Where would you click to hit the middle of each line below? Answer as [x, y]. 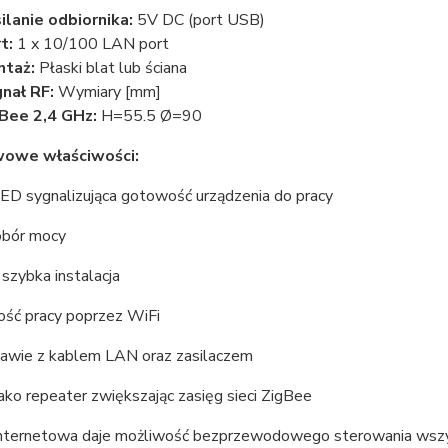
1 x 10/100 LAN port [92, 44]
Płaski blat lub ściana [110, 68]
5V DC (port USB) [198, 20]
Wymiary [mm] [107, 92]
